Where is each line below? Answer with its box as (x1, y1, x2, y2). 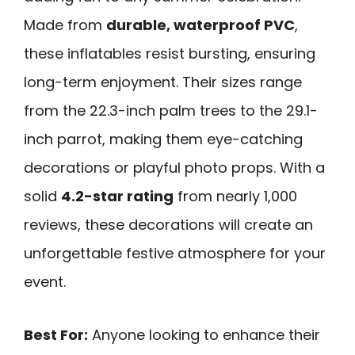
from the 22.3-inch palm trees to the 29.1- (24, 101, 318, 121)
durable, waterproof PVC (106, 15, 295, 36)
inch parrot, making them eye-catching (24, 129, 303, 150)
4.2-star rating (61, 186, 174, 207)
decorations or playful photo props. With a (24, 158, 325, 178)
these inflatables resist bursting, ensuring (24, 44, 315, 64)
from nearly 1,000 (174, 186, 297, 207)
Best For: (24, 324, 88, 345)
